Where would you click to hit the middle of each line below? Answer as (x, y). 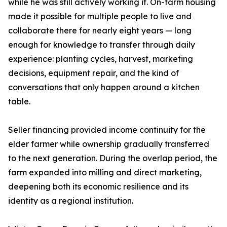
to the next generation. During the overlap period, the (113, 158)
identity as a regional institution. (71, 201)
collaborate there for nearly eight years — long (100, 31)
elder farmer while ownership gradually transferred (109, 144)
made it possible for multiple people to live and (100, 16)
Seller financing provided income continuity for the (107, 130)
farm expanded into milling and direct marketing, (105, 173)
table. (19, 102)
